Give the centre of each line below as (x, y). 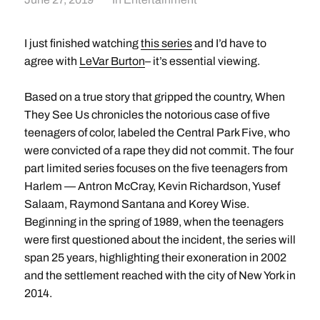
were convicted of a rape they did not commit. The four (159, 151)
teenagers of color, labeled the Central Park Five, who (157, 133)
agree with (51, 61)
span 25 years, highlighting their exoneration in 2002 (155, 258)
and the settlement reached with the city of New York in (160, 276)
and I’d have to (229, 44)
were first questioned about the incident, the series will (160, 240)
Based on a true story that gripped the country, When (154, 97)
